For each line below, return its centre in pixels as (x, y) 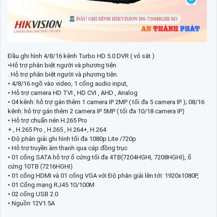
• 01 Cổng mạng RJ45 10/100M (51, 185)
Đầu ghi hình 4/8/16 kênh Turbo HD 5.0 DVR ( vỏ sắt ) (81, 56)
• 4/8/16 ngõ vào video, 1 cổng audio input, (68, 84)
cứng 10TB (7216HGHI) (40, 167)
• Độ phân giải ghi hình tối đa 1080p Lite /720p (72, 139)
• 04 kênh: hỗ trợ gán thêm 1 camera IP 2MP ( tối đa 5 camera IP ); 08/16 (106, 102)
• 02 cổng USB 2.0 (33, 194)
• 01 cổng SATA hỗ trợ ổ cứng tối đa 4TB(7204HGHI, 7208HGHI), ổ (100, 157)
